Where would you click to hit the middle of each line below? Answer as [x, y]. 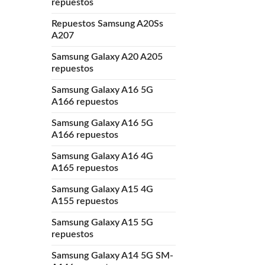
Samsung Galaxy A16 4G [102, 156]
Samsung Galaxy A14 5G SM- [112, 255]
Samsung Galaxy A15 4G [102, 189]
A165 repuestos [85, 168]
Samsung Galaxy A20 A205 [107, 56]
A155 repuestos [85, 201]
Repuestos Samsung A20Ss [107, 23]
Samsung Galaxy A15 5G [102, 222]
